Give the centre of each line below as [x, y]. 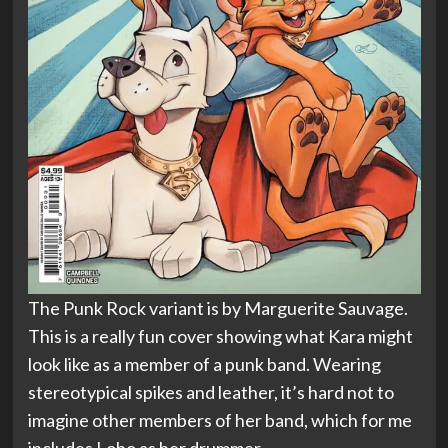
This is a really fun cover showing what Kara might [220, 336]
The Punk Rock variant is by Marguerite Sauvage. [217, 308]
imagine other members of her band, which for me [219, 420]
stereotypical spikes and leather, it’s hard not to [210, 392]
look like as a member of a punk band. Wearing [204, 364]
